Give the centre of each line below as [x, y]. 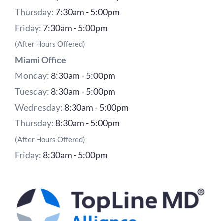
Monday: [33, 75]
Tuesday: [33, 91]
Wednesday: [39, 107]
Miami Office [40, 59]
